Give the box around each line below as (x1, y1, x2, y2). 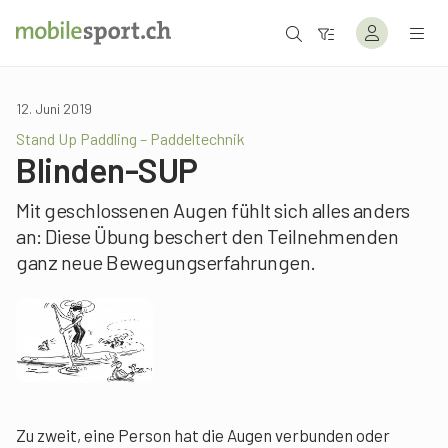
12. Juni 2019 (16, 100, 92, 117)
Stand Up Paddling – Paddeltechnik (16, 129, 245, 148)
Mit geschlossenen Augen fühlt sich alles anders (16, 198, 410, 222)
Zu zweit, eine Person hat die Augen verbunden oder (16, 424, 390, 445)
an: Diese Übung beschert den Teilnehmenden (16, 224, 398, 248)
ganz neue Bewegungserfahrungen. (16, 250, 316, 274)
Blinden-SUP (16, 149, 198, 190)
